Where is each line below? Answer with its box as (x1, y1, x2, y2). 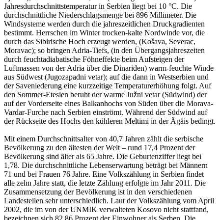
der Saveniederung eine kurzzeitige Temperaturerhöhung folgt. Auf (4, 82, 211, 90)
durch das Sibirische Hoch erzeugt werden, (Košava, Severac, (4, 37, 195, 46)
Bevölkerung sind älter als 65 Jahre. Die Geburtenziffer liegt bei (4, 152, 201, 161)
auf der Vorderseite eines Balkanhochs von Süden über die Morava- (4, 99, 213, 108)
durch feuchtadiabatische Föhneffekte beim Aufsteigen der (4, 55, 184, 64)
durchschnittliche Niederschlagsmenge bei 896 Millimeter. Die (4, 11, 196, 20)
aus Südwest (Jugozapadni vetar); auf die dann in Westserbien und (4, 73, 209, 82)
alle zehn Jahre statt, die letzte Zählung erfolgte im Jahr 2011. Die (4, 179, 206, 188)
